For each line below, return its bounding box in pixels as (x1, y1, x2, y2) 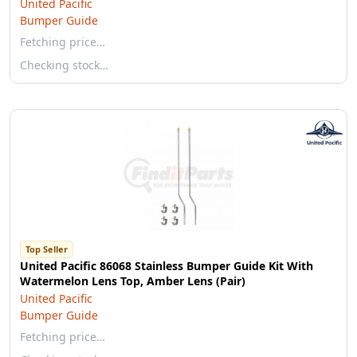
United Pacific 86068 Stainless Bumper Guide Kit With (20, 258, 313, 273)
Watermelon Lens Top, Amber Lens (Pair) (20, 273, 245, 288)
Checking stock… (20, 57, 108, 73)
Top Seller (25, 243, 68, 255)
